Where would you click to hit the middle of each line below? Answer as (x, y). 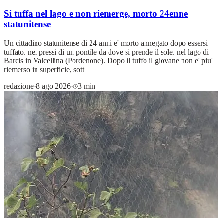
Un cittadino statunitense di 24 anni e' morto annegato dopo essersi (106, 43)
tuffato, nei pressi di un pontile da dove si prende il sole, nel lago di (106, 52)
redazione (19, 86)
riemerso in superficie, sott (44, 69)
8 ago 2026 (53, 86)
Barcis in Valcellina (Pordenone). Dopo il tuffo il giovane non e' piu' (108, 60)
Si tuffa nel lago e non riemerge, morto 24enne (96, 14)
